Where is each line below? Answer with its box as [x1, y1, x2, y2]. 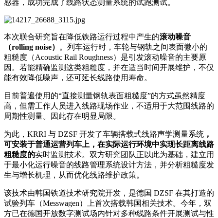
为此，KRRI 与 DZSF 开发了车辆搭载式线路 [4, 129, 157, 138]
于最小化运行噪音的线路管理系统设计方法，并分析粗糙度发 [4, 160, 214, 169]
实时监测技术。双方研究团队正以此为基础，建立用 [35, 150, 214, 159]
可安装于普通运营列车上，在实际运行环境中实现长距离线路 [4, 140, 214, 148]
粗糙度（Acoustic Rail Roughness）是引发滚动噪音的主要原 [4, 53, 206, 61]
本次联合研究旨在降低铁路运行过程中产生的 [4, 32, 160, 41]
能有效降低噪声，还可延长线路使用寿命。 [4, 73, 152, 82]
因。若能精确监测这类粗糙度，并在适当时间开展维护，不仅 [4, 63, 214, 72]
